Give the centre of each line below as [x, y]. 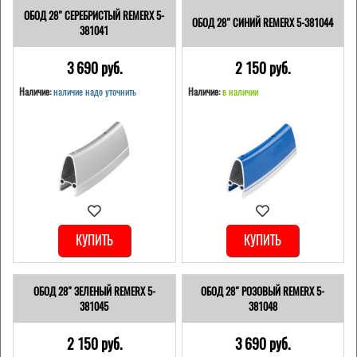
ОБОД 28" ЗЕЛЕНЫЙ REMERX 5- [94, 291]
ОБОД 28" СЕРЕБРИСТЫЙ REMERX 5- [94, 15]
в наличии [240, 92]
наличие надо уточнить [95, 92]
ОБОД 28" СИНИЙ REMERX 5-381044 [263, 23]
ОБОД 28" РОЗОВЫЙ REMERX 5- [263, 291]
